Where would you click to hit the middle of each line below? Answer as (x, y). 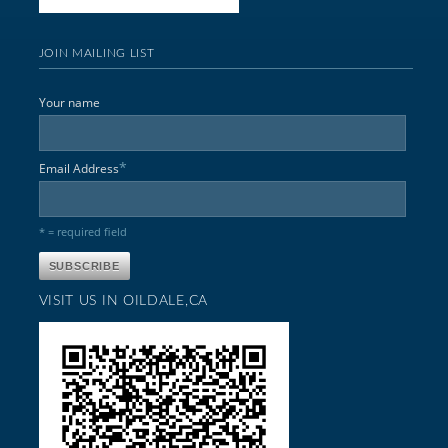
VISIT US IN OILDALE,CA (123, 300)
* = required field (82, 231)
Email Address (78, 168)
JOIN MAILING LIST (96, 52)
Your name (69, 102)
